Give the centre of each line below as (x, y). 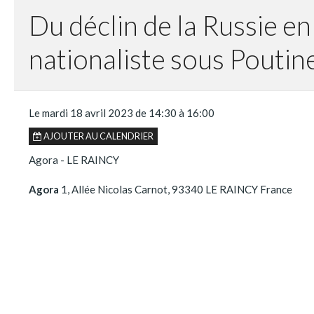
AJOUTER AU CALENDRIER (98, 136)
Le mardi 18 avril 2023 (81, 112)
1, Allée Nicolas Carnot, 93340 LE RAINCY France (176, 189)
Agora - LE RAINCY (74, 159)
